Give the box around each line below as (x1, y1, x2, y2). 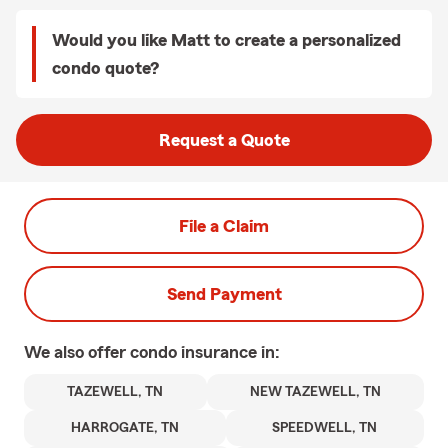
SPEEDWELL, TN (272, 421, 378, 435)
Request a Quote (158, 131, 290, 149)
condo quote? (52, 59, 159, 77)
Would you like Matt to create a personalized (52, 31, 401, 49)
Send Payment (166, 285, 282, 303)
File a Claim (179, 217, 269, 235)
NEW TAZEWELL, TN (249, 385, 381, 399)
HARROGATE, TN (70, 421, 179, 435)
